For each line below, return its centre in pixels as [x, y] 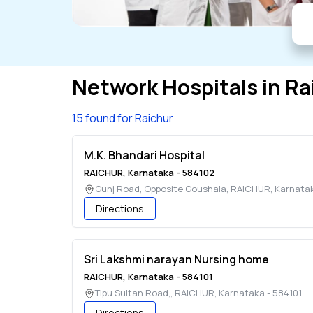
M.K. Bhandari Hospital [144, 155]
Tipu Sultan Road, [133, 293]
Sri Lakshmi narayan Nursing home [176, 260]
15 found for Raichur [123, 118]
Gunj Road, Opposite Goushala [161, 189]
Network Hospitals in [179, 87]
